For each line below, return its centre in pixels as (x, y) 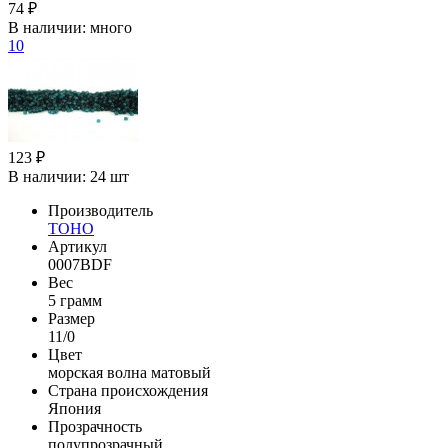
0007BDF (80, 264)
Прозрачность (95, 426)
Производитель (100, 210)
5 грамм (75, 300)
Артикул (77, 246)
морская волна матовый (129, 372)
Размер (71, 318)
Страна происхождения (128, 390)
